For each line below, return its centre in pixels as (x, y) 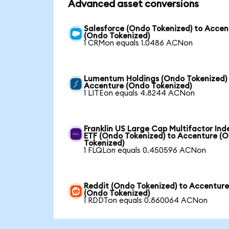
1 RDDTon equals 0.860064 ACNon (146, 201)
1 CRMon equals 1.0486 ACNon (139, 43)
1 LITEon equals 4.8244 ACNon (140, 94)
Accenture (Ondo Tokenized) (138, 86)
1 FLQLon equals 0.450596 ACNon (145, 151)
